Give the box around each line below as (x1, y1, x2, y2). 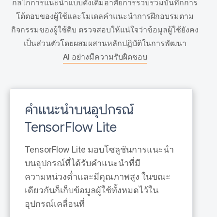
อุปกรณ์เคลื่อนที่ (25, 199, 85, 209)
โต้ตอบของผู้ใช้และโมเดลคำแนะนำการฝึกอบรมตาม (16, 12, 194, 21)
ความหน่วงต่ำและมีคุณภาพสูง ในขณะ (25, 171, 170, 182)
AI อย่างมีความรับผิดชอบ (62, 52, 147, 62)
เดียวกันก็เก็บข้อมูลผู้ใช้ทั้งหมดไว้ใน (25, 185, 158, 195)
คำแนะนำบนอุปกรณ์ (25, 101, 134, 118)
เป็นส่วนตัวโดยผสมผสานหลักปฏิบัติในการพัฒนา (23, 39, 186, 48)
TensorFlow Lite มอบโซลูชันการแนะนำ (25, 144, 174, 155)
